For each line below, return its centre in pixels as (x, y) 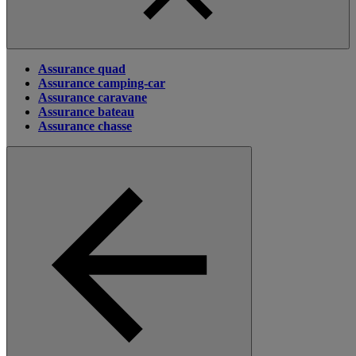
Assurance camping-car (102, 83)
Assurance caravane (93, 97)
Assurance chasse (85, 126)
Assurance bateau (86, 112)
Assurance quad (82, 69)
